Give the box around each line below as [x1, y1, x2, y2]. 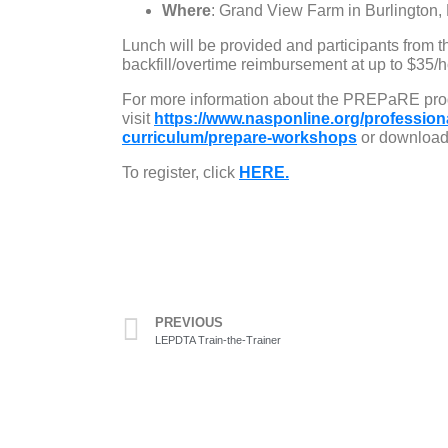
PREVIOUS [155, 314, 223, 330]
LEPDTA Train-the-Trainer [155, 333, 281, 346]
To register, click [122, 163, 239, 181]
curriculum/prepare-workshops [122, 128, 357, 146]
